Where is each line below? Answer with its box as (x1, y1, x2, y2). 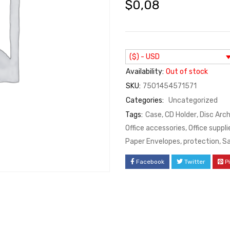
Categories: (126, 95, 164, 105)
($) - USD (129, 52, 160, 61)
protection (183, 137, 219, 146)
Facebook (136, 158, 164, 165)
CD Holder (165, 110, 197, 119)
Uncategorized (168, 95, 218, 105)
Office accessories (125, 123, 185, 132)
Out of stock (166, 67, 208, 76)
